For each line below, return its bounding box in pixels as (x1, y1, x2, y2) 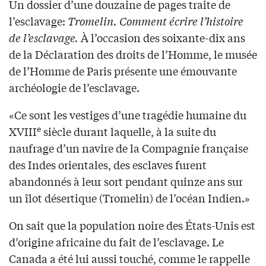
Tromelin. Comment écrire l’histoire (68, 12, 243, 28)
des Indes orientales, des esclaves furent (9, 156, 207, 172)
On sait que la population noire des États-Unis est (9, 217, 255, 233)
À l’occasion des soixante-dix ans (81, 29, 245, 45)
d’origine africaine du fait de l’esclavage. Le (9, 233, 224, 249)
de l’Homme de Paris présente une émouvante (9, 62, 237, 78)
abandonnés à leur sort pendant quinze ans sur (9, 173, 243, 189)
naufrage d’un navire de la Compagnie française (9, 140, 248, 156)
